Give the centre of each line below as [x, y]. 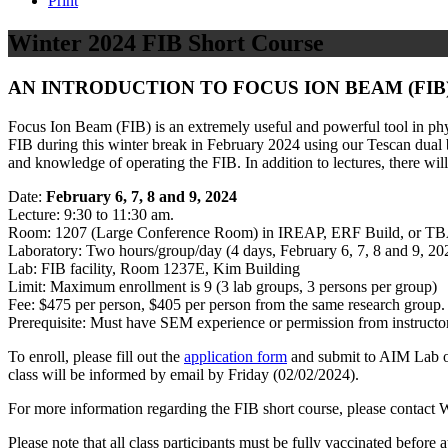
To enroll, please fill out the [96, 356]
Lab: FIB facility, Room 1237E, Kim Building [154, 268]
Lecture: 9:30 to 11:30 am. [91, 214]
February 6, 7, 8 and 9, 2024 [141, 196]
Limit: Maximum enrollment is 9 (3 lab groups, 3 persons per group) [222, 286]
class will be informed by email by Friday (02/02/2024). [183, 374]
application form [235, 356]
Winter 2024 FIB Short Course [166, 42]
